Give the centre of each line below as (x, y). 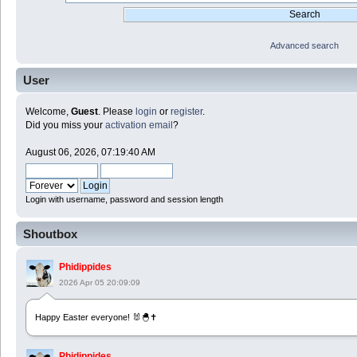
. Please (117, 112)
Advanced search (304, 46)
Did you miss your (65, 126)
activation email (139, 126)
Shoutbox (50, 234)
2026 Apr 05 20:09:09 (100, 283)
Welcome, (48, 112)
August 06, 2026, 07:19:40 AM (90, 153)
